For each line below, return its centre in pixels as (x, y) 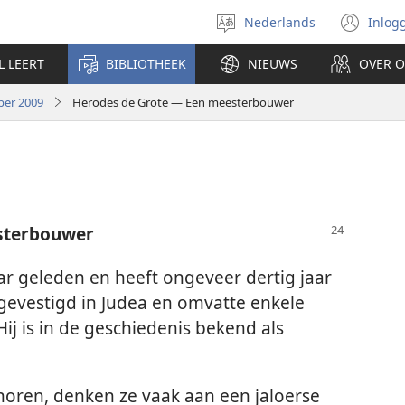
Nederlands (280, 22)
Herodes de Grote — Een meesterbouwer (183, 102)
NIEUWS (273, 64)
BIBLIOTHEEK (146, 64)
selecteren (297, 48)
